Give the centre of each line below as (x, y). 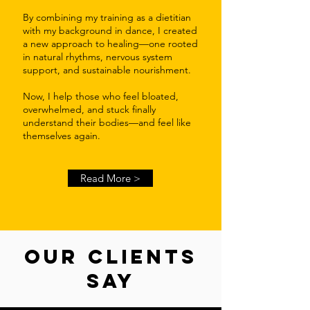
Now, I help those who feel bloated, (101, 96)
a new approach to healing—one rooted (110, 44)
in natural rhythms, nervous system (98, 57)
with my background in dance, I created (110, 30)
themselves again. (62, 136)
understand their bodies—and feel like (107, 122)
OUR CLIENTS (111, 257)
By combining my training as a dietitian (107, 17)
